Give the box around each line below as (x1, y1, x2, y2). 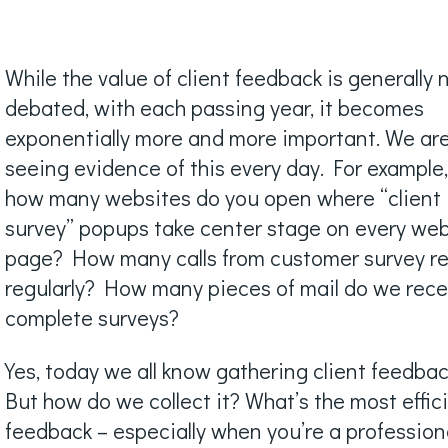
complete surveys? (5, 303, 180, 333)
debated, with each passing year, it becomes (5, 93, 425, 123)
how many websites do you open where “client (5, 183, 442, 213)
